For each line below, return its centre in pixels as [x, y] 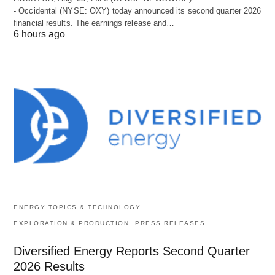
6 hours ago [39, 34]
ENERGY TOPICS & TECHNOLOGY [77, 207]
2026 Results [49, 266]
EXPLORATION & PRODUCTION [71, 223]
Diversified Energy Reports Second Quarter [132, 251]
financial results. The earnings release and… [94, 23]
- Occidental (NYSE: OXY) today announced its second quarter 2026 [137, 11]
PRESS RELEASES [170, 223]
